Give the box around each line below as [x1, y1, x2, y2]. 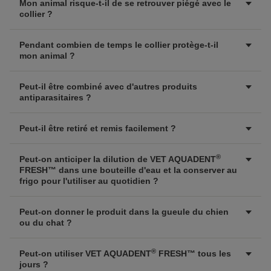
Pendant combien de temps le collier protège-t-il [19, 40, 218, 50]
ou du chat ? [19, 218, 72, 227]
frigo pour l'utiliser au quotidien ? [19, 176, 158, 186]
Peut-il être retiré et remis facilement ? [19, 123, 176, 133]
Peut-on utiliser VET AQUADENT [19, 249, 151, 258]
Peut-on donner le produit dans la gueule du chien [19, 207, 229, 217]
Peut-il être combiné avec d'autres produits [19, 82, 197, 91]
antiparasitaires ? [19, 93, 91, 102]
